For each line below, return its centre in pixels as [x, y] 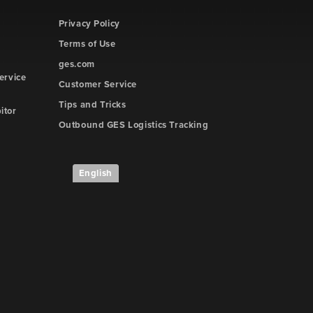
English [95, 173]
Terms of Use [87, 44]
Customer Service [98, 85]
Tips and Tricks [92, 105]
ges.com [77, 64]
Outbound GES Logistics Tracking [133, 125]
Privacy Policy [89, 24]
